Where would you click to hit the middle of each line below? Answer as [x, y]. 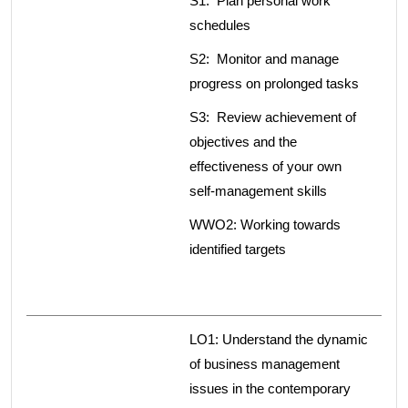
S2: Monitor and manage [264, 59]
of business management [265, 364]
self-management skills [258, 191]
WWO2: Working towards [265, 225]
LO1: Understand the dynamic [279, 340]
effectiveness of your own [265, 167]
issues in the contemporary [270, 389]
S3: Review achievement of [273, 117]
